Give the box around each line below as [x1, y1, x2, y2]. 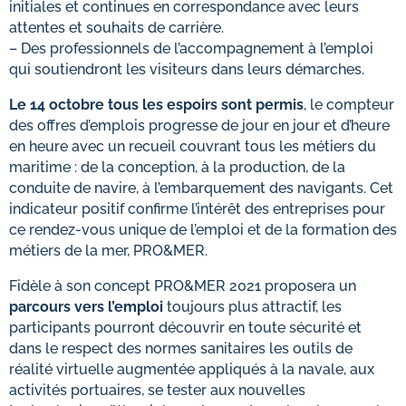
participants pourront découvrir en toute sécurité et [9, 319, 362, 336]
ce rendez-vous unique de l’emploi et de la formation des [9, 221, 397, 238]
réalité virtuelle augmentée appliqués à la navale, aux [9, 361, 374, 378]
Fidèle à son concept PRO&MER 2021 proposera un [9, 277, 356, 295]
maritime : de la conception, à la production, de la [9, 159, 345, 176]
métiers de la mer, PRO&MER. [9, 242, 208, 259]
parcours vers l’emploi [9, 298, 163, 315]
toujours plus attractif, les [163, 298, 342, 315]
